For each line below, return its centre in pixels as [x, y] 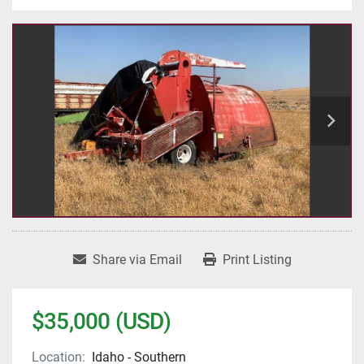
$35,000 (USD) [102, 322]
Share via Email [137, 260]
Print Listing [257, 260]
